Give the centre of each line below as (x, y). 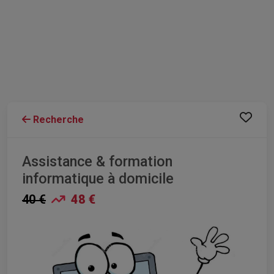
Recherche (57, 120)
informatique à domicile (98, 179)
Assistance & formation (97, 162)
